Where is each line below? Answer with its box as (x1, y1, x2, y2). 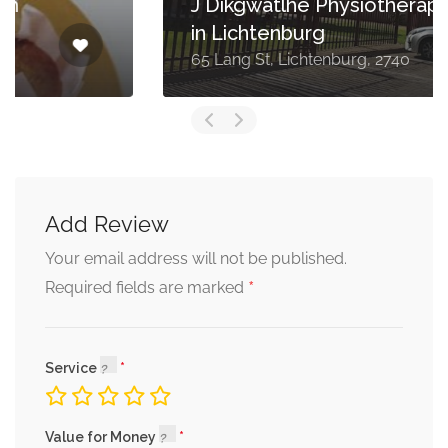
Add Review (45, 211, 169, 238)
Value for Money (45, 429, 159, 446)
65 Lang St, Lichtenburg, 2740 (58, 50, 277, 70)
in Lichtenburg (58, 21, 192, 46)
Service (45, 360, 100, 377)
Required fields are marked (45, 278, 248, 298)
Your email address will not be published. (45, 249, 347, 269)
